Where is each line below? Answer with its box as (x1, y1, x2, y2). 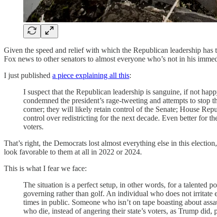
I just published (4, 71, 52, 79)
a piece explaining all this (52, 71, 129, 79)
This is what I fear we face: (4, 164, 87, 172)
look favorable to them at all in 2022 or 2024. (4, 147, 142, 156)
